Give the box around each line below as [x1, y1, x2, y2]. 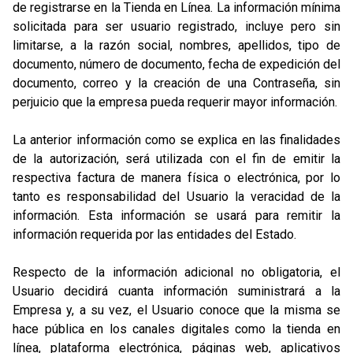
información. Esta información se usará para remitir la [13, 208, 340, 223]
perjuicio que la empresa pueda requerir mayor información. [13, 95, 337, 110]
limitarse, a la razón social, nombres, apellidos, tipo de [13, 38, 340, 53]
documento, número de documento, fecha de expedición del [13, 57, 340, 72]
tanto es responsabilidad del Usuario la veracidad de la [13, 189, 340, 204]
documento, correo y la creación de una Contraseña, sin [13, 76, 340, 91]
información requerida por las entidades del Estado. [13, 227, 296, 242]
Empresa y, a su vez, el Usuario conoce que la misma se [13, 303, 340, 318]
